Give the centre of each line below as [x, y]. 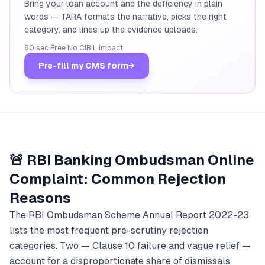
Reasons [40, 198]
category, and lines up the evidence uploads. [111, 30]
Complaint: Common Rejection [118, 179]
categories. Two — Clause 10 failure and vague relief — [130, 246]
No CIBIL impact [95, 48]
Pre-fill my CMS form [83, 66]
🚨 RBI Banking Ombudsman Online [132, 160]
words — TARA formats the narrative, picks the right [125, 17]
